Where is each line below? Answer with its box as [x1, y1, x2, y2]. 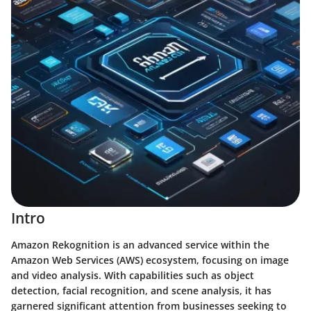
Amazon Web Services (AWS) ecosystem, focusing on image [11, 253, 289, 267]
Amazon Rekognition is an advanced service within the [11, 237, 269, 251]
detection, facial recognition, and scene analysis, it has [11, 283, 271, 297]
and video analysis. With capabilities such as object [11, 268, 254, 282]
